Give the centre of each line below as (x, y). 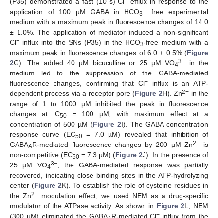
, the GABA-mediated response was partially (133, 165)
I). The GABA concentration (165, 124)
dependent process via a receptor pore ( (73, 93)
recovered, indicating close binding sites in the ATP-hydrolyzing (109, 175)
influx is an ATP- (178, 83)
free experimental (177, 11)
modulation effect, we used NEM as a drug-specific (123, 195)
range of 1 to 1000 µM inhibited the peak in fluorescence (109, 103)
